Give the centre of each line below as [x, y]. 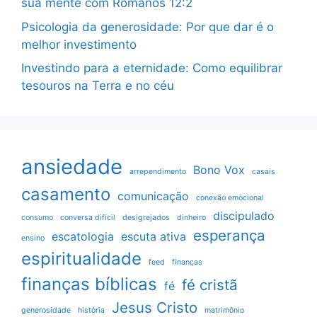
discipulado [244, 216]
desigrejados [146, 218]
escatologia [83, 237]
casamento [66, 195]
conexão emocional [230, 198]
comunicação [153, 196]
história [91, 311]
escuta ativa [154, 237]
